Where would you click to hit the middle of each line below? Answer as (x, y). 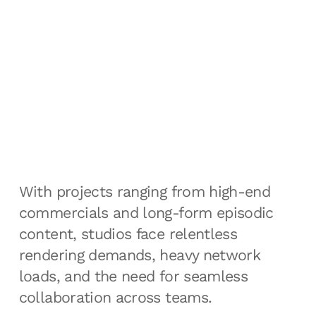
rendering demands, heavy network (140, 255)
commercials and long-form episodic (146, 213)
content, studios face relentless (128, 234)
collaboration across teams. (115, 298)
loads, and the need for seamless (133, 276)
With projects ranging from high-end (145, 192)
